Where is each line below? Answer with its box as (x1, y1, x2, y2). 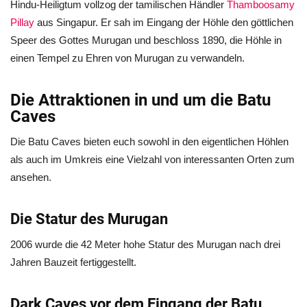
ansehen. (10, 171, 51, 183)
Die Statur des (10, 210, 108, 228)
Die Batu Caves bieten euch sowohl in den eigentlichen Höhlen (10, 136, 288, 147)
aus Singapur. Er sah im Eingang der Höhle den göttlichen (34, 16, 293, 28)
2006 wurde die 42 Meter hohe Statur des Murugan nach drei (10, 238, 280, 250)
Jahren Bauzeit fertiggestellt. (10, 256, 136, 268)
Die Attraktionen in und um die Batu (10, 90, 271, 110)
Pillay (10, 16, 34, 28)
